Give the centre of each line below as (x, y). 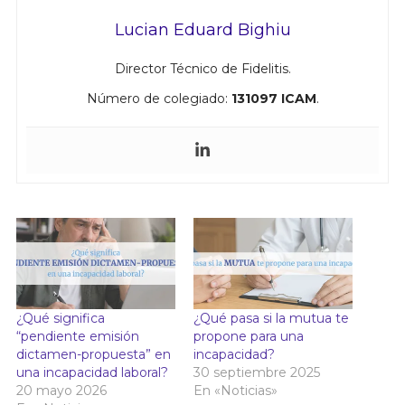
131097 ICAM (273, 99)
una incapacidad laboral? (92, 372)
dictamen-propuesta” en (93, 354)
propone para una (249, 336)
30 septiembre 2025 (257, 372)
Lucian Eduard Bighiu (202, 30)
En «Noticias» (235, 390)
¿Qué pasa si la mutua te (271, 318)
